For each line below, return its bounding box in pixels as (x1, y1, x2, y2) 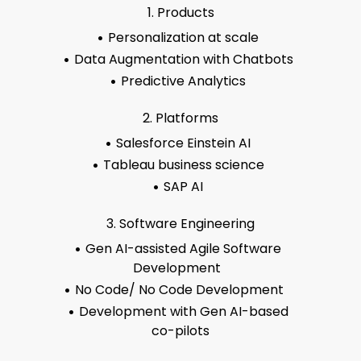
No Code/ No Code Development (75, 280, 292, 299)
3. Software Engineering (106, 214, 255, 233)
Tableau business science (102, 156, 264, 174)
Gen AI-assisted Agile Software (85, 239, 281, 258)
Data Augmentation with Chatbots (73, 50, 293, 68)
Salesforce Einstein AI (116, 134, 251, 152)
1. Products (147, 3, 214, 22)
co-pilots (151, 322, 210, 340)
